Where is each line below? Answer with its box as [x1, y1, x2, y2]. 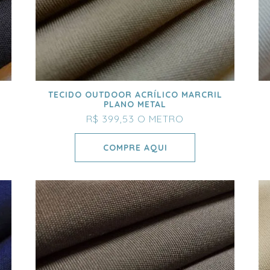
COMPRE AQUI [102, 142, 168, 154]
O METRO [137, 113, 184, 125]
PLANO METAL [104, 99, 166, 110]
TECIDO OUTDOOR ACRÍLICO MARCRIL [48, 89, 222, 101]
